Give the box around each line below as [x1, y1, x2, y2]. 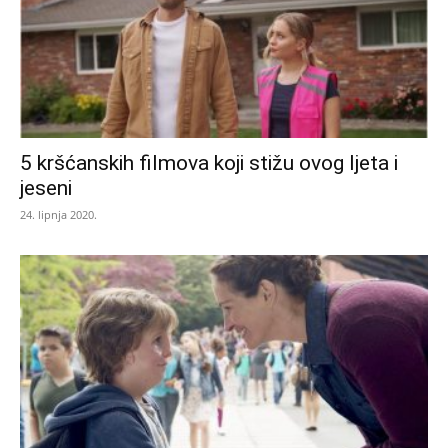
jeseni [20, 175, 72, 200]
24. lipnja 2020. [20, 206, 97, 222]
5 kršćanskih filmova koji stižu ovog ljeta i [20, 150, 398, 175]
